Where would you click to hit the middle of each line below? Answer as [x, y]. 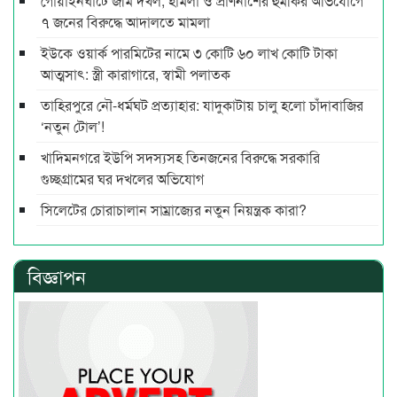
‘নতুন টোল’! [73, 127]
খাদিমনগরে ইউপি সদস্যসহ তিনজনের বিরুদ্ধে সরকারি [180, 158]
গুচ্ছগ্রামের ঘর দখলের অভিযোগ [122, 179]
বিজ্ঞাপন [57, 276]
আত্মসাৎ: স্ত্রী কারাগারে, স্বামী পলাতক [136, 74]
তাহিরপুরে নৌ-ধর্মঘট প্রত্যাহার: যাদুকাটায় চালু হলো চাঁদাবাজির [202, 105]
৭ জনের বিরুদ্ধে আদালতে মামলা [125, 22]
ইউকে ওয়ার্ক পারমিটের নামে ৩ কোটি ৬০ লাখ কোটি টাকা [189, 53]
